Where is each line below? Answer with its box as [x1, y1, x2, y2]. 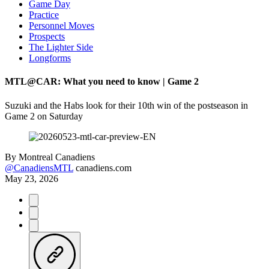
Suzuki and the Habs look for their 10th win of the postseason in [5, 100, 248, 110]
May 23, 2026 [5, 173, 58, 184]
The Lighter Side [29, 42, 93, 52]
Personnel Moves [29, 20, 94, 31]
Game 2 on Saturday [5, 110, 83, 121]
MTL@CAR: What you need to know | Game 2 [5, 76, 199, 87]
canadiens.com [76, 162, 131, 173]
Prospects [29, 31, 65, 41]
